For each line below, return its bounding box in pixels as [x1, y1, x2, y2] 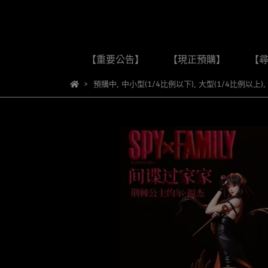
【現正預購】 [167, 54, 226, 65]
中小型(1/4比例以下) [121, 80, 194, 89]
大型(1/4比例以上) [198, 80, 263, 89]
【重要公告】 [86, 54, 144, 65]
